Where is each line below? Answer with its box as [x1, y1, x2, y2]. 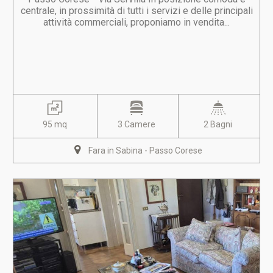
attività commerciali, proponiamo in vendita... [43, 16, 230, 28]
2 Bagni [204, 119, 233, 129]
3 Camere [118, 119, 155, 129]
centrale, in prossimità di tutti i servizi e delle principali [20, 5, 253, 16]
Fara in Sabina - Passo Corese [88, 146, 202, 155]
